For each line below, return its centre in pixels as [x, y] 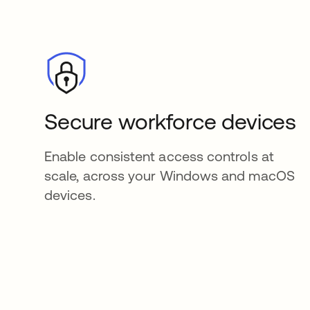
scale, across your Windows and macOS [170, 176]
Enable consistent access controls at [159, 156]
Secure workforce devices [171, 122]
